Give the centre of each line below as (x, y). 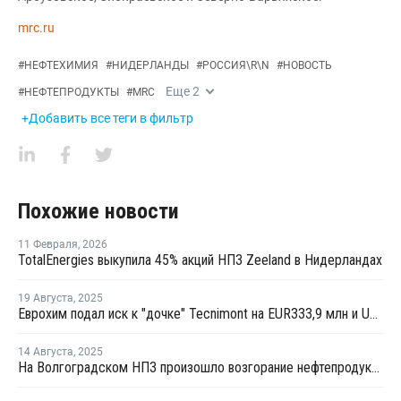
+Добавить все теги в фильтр (107, 118)
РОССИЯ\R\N (236, 65)
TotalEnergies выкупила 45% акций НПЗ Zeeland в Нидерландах (200, 260)
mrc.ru (36, 27)
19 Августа (46, 298)
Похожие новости (98, 211)
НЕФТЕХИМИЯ (61, 65)
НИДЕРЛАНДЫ (150, 65)
